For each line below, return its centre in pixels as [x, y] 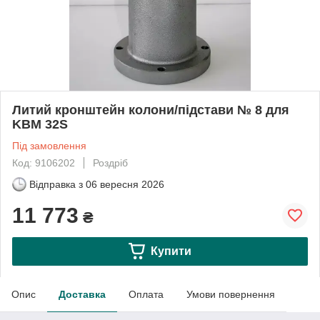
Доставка [82, 294]
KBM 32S [40, 124]
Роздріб [110, 162]
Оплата [146, 294]
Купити [171, 251]
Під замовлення [49, 145]
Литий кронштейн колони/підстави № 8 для [151, 110]
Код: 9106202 [44, 162]
